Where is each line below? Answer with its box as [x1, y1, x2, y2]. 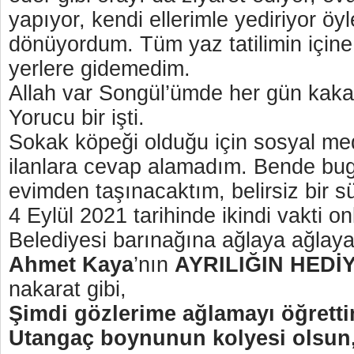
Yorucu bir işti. [9, 106, 151, 130]
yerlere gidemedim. [9, 57, 190, 81]
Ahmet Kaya [9, 253, 134, 277]
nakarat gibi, [9, 277, 133, 301]
